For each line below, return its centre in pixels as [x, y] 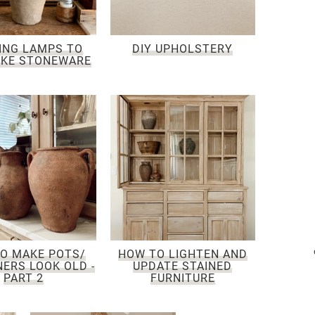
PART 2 [23, 278]
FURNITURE [182, 278]
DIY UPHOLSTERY [183, 49]
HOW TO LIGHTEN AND [182, 254]
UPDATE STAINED [183, 266]
